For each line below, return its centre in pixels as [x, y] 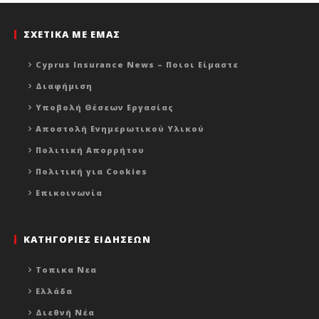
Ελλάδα [54, 291]
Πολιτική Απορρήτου [90, 150]
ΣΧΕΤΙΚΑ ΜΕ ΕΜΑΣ [72, 35]
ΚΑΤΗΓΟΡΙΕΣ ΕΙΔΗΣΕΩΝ [87, 240]
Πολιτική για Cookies [91, 172]
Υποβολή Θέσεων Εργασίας [105, 108]
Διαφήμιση [64, 86]
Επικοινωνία [69, 193]
